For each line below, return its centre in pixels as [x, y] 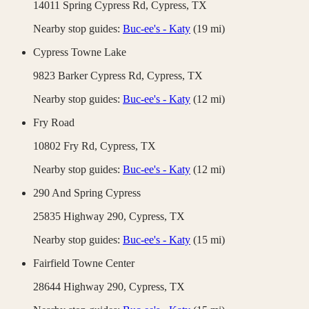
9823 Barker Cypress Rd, [90, 76]
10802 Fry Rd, [67, 146]
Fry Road [54, 123]
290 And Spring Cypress [87, 193]
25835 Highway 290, [81, 217]
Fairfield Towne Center [84, 263]
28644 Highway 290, [81, 287]
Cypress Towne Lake [80, 52]
